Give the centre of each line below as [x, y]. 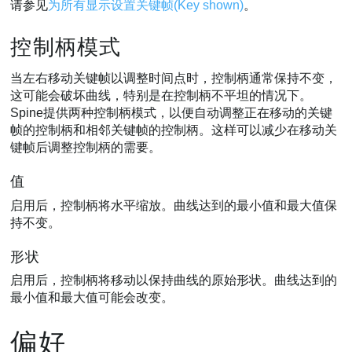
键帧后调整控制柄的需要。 [86, 148]
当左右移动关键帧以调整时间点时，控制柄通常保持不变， [174, 79]
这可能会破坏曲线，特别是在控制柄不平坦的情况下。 [161, 96]
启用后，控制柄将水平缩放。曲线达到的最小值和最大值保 [174, 205]
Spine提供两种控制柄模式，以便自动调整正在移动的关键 [172, 113]
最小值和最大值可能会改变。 [92, 298]
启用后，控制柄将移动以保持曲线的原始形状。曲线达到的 [174, 280]
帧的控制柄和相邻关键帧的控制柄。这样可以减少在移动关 [174, 130]
